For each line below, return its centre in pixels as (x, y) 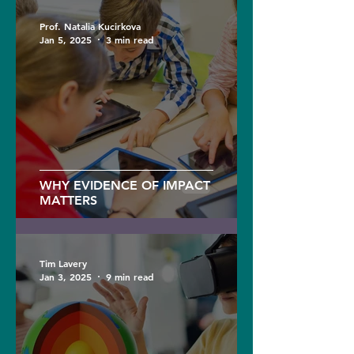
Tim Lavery (63, 263)
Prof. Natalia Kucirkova (90, 26)
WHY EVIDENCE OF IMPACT (125, 185)
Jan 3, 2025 (66, 277)
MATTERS (68, 200)
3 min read (130, 40)
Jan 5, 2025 (66, 40)
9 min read (130, 277)
